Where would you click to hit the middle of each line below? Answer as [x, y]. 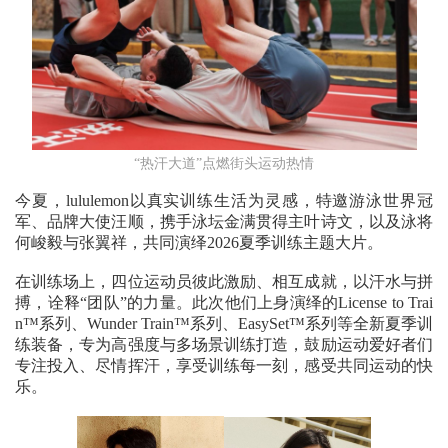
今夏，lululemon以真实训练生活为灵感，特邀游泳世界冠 [224, 200]
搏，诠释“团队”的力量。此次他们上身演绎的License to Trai [224, 302]
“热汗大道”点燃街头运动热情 [224, 163]
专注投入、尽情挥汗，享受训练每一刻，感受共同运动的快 [224, 365]
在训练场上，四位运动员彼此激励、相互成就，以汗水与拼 [224, 281]
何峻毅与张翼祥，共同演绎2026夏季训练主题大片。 [199, 242]
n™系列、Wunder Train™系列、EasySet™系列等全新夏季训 [224, 323]
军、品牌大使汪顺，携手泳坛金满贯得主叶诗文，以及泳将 [224, 221]
